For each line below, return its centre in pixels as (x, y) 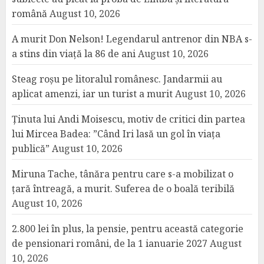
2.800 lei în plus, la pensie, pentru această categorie (128, 229)
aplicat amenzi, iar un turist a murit (92, 94)
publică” (31, 148)
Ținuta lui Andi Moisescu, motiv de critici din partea (128, 119)
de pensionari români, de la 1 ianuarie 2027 (110, 243)
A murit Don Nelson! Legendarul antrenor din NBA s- (132, 39)
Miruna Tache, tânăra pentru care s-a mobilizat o (123, 174)
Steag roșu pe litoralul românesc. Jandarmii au (117, 79)
